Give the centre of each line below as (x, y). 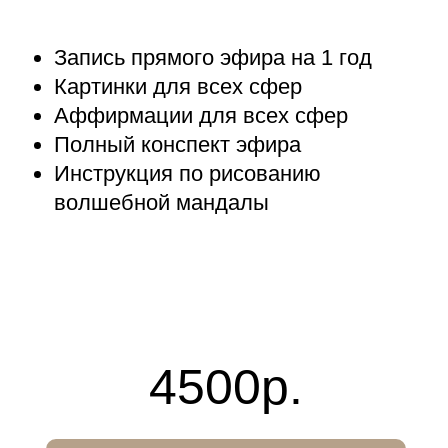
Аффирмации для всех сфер (201, 115)
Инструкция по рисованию (187, 173)
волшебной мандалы (161, 202)
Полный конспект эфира (177, 144)
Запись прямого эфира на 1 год (213, 57)
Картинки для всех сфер (178, 86)
